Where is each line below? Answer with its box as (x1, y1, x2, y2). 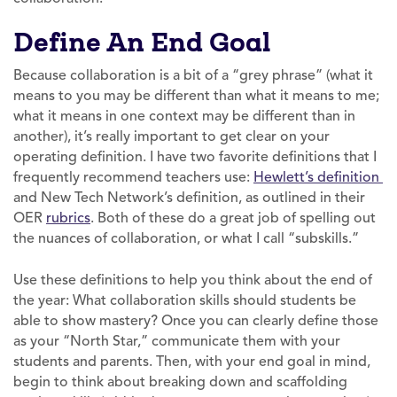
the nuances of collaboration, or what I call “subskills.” (13, 229, 359, 247)
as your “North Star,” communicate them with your (13, 331, 340, 350)
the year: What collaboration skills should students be (13, 291, 356, 309)
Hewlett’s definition (253, 167, 379, 186)
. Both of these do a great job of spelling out (90, 208, 376, 227)
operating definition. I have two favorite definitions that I (13, 147, 377, 166)
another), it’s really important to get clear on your (13, 127, 330, 145)
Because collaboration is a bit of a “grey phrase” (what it (13, 66, 373, 84)
